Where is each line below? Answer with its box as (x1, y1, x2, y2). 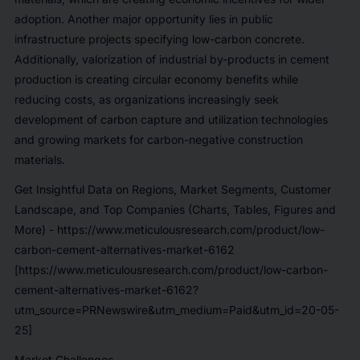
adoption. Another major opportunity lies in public (14, 11, 273, 26)
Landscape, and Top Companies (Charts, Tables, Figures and (14, 202, 336, 216)
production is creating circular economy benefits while (14, 72, 298, 86)
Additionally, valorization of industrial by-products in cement (14, 51, 329, 66)
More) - (14, 222, 54, 236)
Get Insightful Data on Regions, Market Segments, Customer (14, 182, 331, 196)
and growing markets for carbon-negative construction (14, 132, 303, 146)
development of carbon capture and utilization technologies (14, 112, 328, 126)
